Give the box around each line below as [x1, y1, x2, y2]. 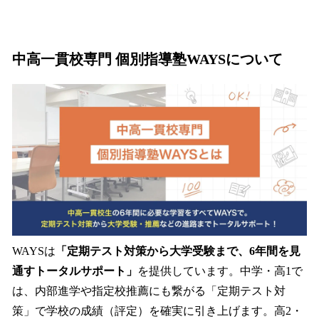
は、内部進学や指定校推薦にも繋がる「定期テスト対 [12, 285, 286, 298]
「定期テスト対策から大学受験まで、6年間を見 [56, 245, 300, 258]
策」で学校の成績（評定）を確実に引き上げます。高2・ [12, 305, 303, 318]
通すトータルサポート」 [12, 265, 137, 278]
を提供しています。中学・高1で [137, 265, 303, 278]
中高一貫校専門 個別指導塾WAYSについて [12, 51, 283, 67]
